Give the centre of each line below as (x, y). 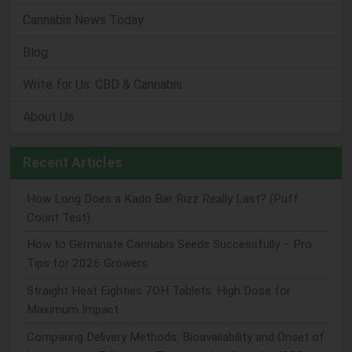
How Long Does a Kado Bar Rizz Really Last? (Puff (162, 198)
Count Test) (58, 217)
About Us (48, 117)
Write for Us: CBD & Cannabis (103, 84)
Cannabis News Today (83, 20)
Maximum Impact (72, 309)
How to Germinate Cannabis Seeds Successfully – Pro (169, 245)
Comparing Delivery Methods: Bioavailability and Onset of (175, 337)
